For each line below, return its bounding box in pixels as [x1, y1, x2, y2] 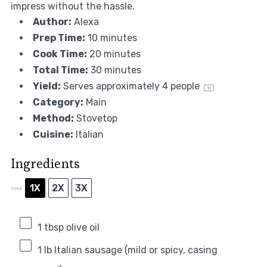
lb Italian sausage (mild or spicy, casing [41, 244, 218, 256]
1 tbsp [37, 222, 64, 234]
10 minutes [87, 32, 137, 44]
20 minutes [89, 48, 141, 60]
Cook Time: [32, 48, 87, 60]
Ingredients [10, 155, 80, 172]
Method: [32, 113, 74, 125]
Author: [32, 16, 72, 28]
